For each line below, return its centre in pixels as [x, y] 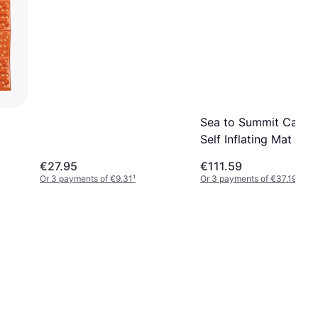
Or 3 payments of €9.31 [86, 178]
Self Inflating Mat [246, 139]
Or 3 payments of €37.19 [248, 178]
